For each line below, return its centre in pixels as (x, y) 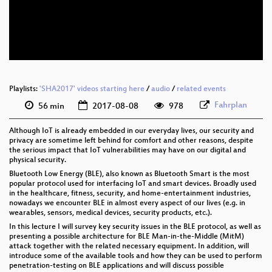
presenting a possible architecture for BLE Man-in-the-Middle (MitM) (127, 236)
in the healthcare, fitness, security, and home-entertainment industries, (130, 193)
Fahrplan (231, 105)
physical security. (38, 160)
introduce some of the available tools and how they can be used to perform (136, 256)
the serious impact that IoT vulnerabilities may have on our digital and (127, 150)
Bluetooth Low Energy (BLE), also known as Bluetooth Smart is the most (129, 174)
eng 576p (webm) (205, 26)
